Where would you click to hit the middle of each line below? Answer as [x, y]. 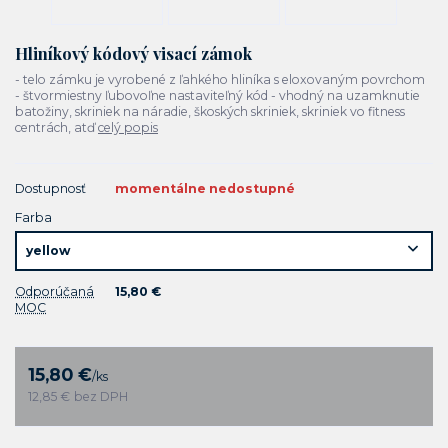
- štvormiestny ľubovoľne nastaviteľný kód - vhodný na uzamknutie [217, 96]
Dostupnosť [50, 189]
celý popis [128, 128]
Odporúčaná [54, 291]
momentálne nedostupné [205, 189]
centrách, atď [56, 128]
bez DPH [101, 396]
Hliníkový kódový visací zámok [133, 52]
